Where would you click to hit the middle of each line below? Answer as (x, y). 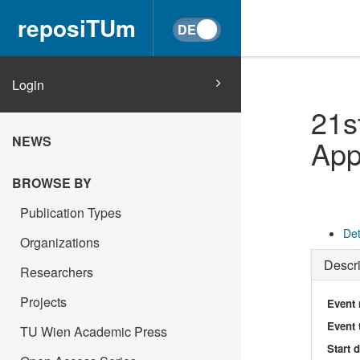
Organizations (60, 242)
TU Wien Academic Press (94, 331)
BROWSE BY (52, 183)
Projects (43, 302)
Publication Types (71, 213)
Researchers (57, 272)
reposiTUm (76, 28)
